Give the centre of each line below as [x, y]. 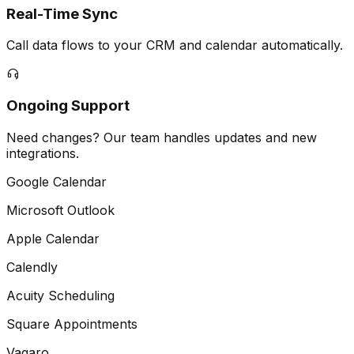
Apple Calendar [53, 238]
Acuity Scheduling [60, 295]
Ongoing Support [68, 106]
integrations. [43, 153]
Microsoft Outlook [60, 210]
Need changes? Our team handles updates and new [162, 137]
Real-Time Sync [62, 13]
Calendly [32, 267]
